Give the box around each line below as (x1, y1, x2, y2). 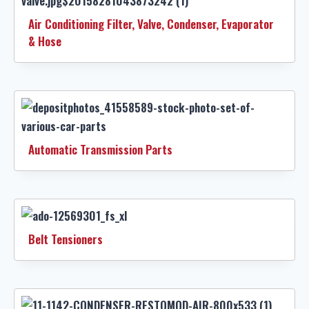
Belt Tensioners (28, 230, 103, 248)
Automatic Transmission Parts (28, 140, 172, 158)
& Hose (28, 32, 61, 50)
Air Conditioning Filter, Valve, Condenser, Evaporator (28, 14, 274, 32)
